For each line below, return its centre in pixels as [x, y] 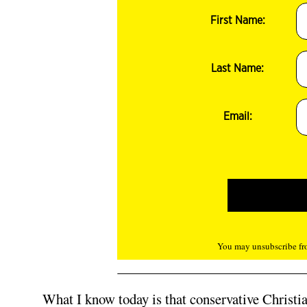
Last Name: [238, 69]
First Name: [237, 21]
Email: [237, 116]
